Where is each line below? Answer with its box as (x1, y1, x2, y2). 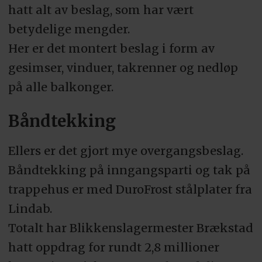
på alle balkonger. (8, 80, 113, 95)
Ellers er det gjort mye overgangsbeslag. (8, 143, 243, 158)
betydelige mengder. (8, 22, 130, 37)
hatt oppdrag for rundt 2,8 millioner (8, 240, 219, 255)
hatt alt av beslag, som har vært (8, 2, 194, 18)
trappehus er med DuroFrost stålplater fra (8, 182, 252, 197)
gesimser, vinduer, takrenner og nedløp (8, 60, 238, 75)
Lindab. (8, 201, 52, 216)
